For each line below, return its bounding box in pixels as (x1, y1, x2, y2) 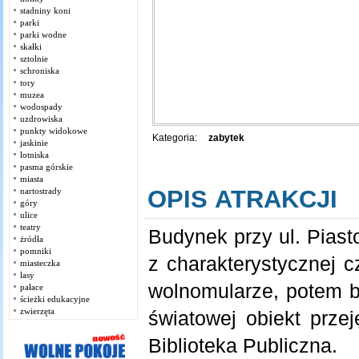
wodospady (20, 102, 63, 111)
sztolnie (20, 54, 48, 63)
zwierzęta (20, 306, 54, 316)
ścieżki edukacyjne (20, 294, 90, 304)
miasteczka (20, 258, 60, 268)
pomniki (20, 246, 51, 256)
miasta (20, 174, 43, 184)
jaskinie (20, 138, 48, 147)
